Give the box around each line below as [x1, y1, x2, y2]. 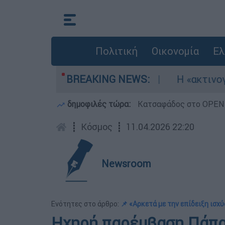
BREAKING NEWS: [66, 73, 150, 85]
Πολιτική [95, 45, 138, 57]
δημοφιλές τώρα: [65, 99, 133, 109]
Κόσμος [81, 121, 113, 133]
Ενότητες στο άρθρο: [51, 199, 121, 208]
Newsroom [101, 157, 151, 170]
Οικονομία [151, 45, 199, 57]
